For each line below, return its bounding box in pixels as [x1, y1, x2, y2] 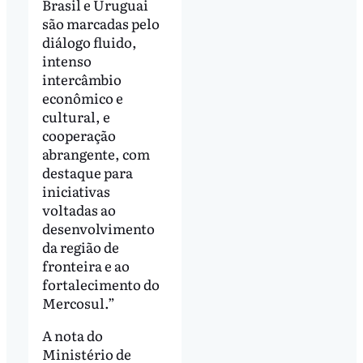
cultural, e [41, 106, 110, 127]
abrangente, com [41, 143, 150, 164]
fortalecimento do [41, 274, 160, 295]
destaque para [41, 162, 133, 183]
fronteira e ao [41, 255, 130, 276]
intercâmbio [41, 69, 122, 90]
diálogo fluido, [41, 32, 137, 53]
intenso [41, 50, 92, 71]
